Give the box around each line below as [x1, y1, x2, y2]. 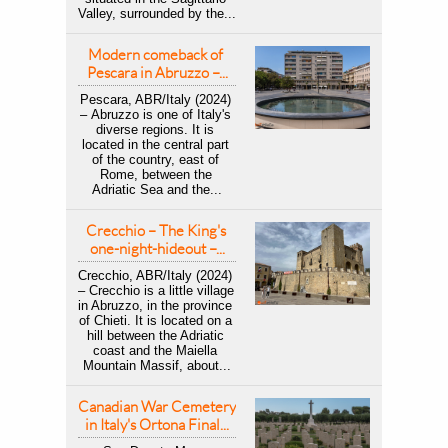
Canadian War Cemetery [78, 397, 236, 416]
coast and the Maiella [93, 343, 217, 358]
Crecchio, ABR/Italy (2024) [78, 268, 232, 283]
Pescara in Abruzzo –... [86, 63, 228, 82]
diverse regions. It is [96, 122, 214, 137]
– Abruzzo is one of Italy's [79, 107, 231, 122]
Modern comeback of [88, 45, 223, 64]
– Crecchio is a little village [78, 283, 234, 298]
